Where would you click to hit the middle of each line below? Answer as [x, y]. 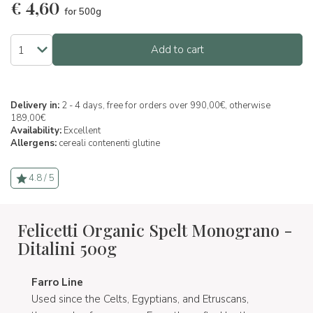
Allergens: [34, 144]
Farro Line [57, 283]
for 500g [83, 12]
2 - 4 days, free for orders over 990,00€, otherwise [165, 106]
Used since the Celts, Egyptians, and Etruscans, [140, 299]
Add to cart [177, 50]
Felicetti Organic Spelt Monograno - [155, 230]
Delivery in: [35, 106]
